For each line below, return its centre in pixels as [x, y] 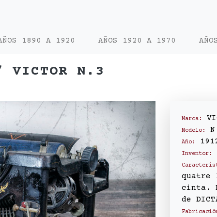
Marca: [192, 119]
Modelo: [194, 131]
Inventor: [197, 154]
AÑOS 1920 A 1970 [137, 41]
